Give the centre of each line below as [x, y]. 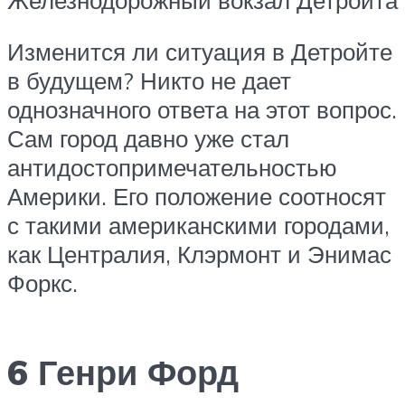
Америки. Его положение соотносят [197, 197]
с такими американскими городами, [198, 226]
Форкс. [42, 283]
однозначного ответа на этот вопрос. [202, 110]
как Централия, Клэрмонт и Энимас [199, 254]
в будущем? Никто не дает [149, 81]
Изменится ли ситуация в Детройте [200, 52]
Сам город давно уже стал [148, 139]
